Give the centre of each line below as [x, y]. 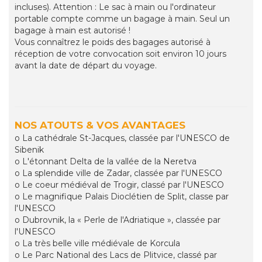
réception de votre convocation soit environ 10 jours [120, 54]
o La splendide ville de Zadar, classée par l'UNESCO [118, 173]
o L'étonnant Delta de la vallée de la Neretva [106, 162]
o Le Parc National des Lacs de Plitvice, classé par [116, 255]
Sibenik [29, 150]
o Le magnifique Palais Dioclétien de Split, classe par [122, 197]
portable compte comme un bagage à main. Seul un [122, 19]
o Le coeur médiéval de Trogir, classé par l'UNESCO [119, 185]
